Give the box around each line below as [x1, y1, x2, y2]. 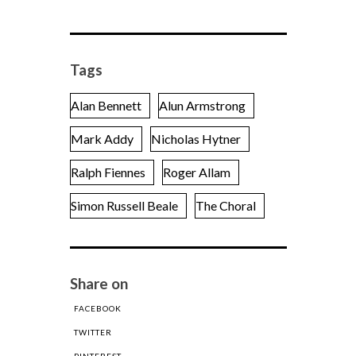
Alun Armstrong [158, 98, 246, 114]
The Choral [195, 198, 256, 214]
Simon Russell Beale [70, 198, 178, 214]
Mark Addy [70, 131, 133, 147]
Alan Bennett [70, 98, 141, 114]
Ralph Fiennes [70, 164, 145, 180]
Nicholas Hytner [150, 131, 241, 147]
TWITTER [73, 327, 112, 338]
